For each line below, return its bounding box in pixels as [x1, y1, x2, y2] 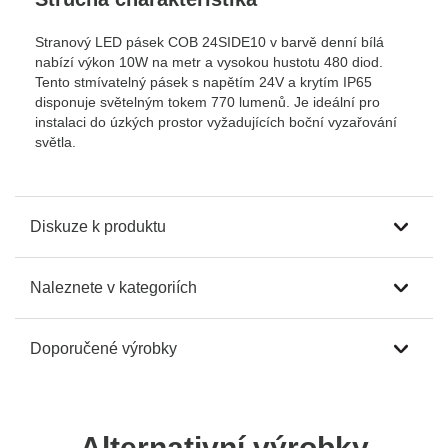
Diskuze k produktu [30, 218, 166, 236]
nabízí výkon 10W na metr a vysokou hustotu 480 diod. [35, 54, 383, 71]
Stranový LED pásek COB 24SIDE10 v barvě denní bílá [35, 34, 384, 51]
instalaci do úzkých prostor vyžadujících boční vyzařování [35, 114, 397, 131]
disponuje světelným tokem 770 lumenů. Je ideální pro [35, 94, 380, 111]
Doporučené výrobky [30, 340, 177, 358]
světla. [35, 134, 76, 151]
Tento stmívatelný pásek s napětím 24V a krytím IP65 [35, 74, 372, 91]
